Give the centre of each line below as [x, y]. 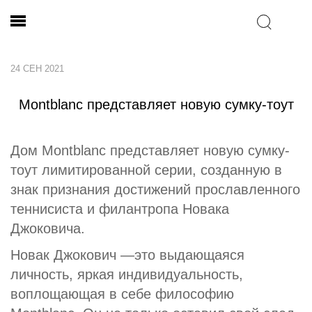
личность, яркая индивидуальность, [127, 274]
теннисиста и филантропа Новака [120, 209]
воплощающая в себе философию [122, 294]
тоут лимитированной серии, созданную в [146, 170]
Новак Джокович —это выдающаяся [127, 255]
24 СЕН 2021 [37, 69]
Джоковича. [48, 228]
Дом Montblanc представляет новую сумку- [150, 150]
